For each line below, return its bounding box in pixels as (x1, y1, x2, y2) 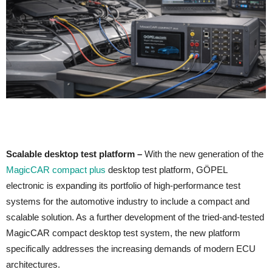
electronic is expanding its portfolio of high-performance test (6, 180, 240, 191)
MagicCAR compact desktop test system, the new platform (6, 227, 240, 238)
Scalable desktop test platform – (6, 148, 144, 159)
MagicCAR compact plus (6, 164, 106, 175)
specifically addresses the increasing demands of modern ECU (6, 243, 256, 254)
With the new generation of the (144, 148, 263, 159)
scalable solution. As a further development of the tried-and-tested (6, 211, 264, 222)
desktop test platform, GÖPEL (106, 164, 227, 175)
